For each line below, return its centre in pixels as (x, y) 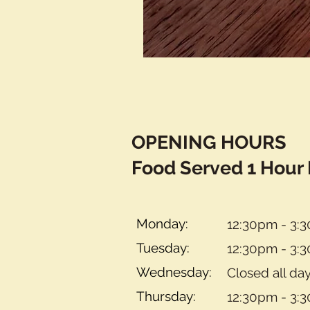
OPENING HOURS (209, 143)
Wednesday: (176, 272)
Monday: (176, 224)
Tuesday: (177, 248)
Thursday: (171, 297)
